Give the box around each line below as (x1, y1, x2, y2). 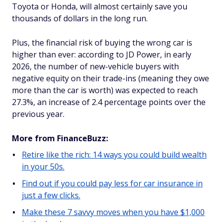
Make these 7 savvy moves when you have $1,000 (22, 206, 205, 218)
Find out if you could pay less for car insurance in (22, 177, 203, 189)
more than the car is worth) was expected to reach (12, 84, 198, 96)
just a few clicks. (22, 189, 80, 201)
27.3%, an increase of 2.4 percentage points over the (12, 96, 206, 108)
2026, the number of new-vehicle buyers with (12, 60, 179, 72)
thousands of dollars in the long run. (12, 12, 148, 24)
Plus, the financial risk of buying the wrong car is (12, 37, 192, 48)
